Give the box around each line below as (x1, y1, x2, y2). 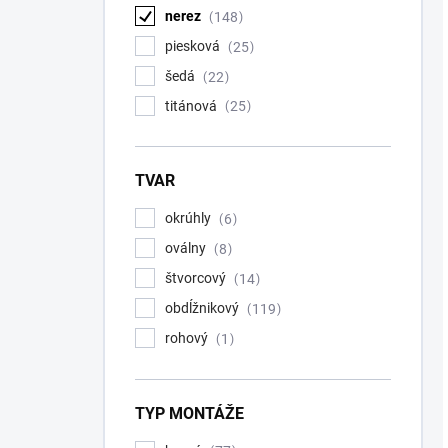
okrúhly (165, 210, 214, 227)
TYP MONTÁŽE (135, 403, 244, 423)
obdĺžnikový (165, 299, 242, 316)
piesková (165, 38, 223, 54)
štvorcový (165, 270, 229, 287)
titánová (165, 97, 220, 114)
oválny (165, 240, 209, 257)
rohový (165, 329, 211, 346)
